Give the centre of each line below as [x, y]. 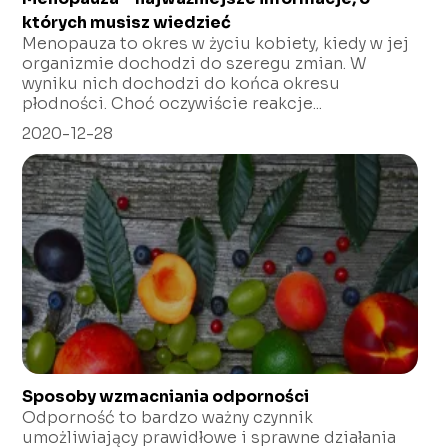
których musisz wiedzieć [127, 23]
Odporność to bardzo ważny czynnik [168, 417]
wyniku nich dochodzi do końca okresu [181, 84]
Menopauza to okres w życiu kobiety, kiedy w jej [216, 44]
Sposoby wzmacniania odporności [166, 396]
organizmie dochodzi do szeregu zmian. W [195, 64]
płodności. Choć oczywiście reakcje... [172, 104]
